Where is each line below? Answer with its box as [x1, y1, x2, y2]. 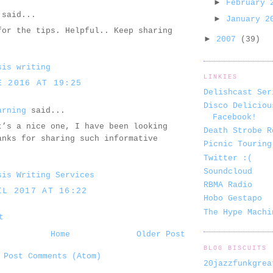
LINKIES [204, 74, 238, 81]
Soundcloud [204, 166, 252, 176]
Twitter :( [204, 153, 252, 163]
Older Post [136, 229, 185, 239]
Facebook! [213, 112, 257, 122]
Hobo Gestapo [204, 194, 262, 204]
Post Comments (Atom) [4, 251, 101, 261]
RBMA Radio [204, 180, 252, 190]
